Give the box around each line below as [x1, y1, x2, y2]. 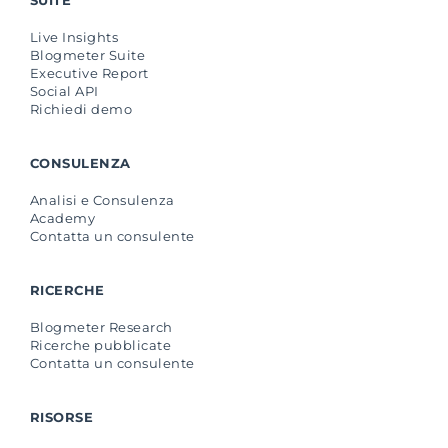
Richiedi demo [29, 100, 133, 117]
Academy [29, 209, 96, 226]
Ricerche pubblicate [29, 336, 172, 353]
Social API [29, 82, 99, 99]
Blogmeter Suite [29, 46, 146, 63]
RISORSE [29, 408, 94, 425]
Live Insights [29, 28, 119, 45]
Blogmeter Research [29, 318, 173, 335]
